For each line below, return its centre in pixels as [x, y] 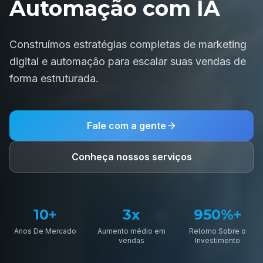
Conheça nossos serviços [131, 156]
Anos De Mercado [45, 231]
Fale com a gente [126, 125]
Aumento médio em [131, 231]
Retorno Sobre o [218, 231]
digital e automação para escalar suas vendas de [128, 61]
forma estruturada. [54, 78]
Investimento [218, 240]
